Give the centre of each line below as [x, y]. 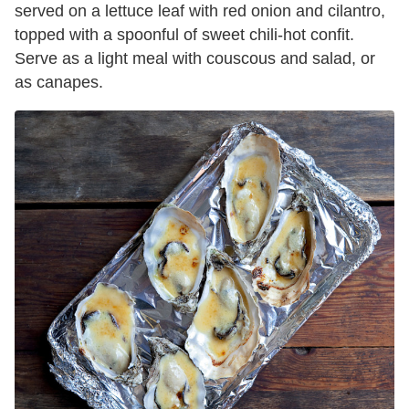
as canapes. [59, 82]
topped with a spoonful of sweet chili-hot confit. [184, 34]
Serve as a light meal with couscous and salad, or [195, 58]
